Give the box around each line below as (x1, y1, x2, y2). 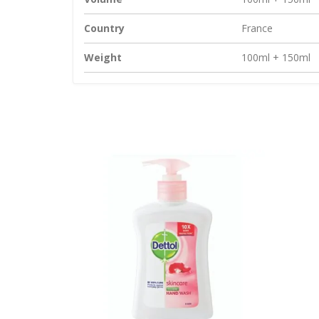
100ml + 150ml (241, 51, 310, 64)
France (241, 21, 273, 35)
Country (84, 21, 125, 35)
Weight (84, 51, 122, 64)
